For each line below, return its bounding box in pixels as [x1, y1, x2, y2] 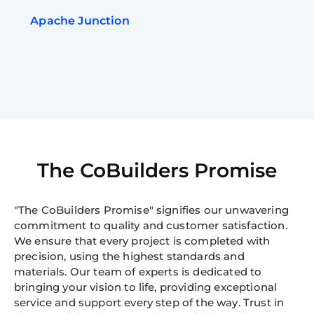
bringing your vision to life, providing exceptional [14, 280, 278, 294]
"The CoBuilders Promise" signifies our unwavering [14, 203, 289, 217]
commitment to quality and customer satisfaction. [14, 219, 287, 233]
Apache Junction [30, 14, 130, 28]
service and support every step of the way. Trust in [14, 296, 285, 310]
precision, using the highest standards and [14, 250, 245, 264]
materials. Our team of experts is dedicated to [14, 265, 262, 279]
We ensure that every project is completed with [14, 234, 271, 248]
